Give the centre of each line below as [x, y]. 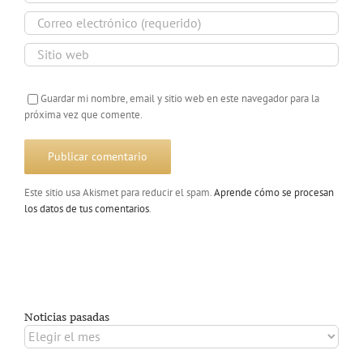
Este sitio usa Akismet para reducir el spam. [119, 192]
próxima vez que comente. [83, 114]
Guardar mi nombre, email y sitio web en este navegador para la [180, 98]
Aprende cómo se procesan [274, 192]
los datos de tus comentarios [87, 208]
